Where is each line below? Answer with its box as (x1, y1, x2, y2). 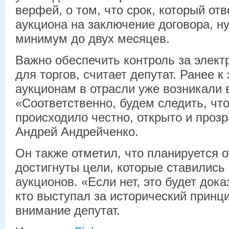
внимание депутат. (15, 203, 120, 217)
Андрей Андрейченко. (15, 124, 139, 139)
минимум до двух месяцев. (15, 31, 170, 45)
